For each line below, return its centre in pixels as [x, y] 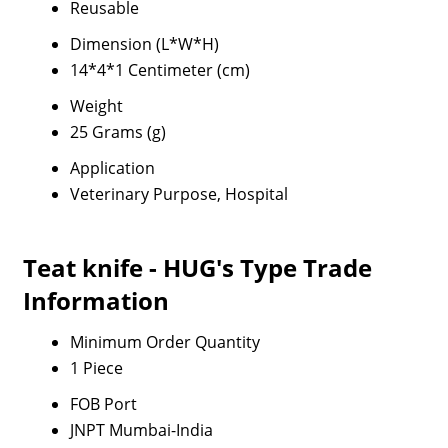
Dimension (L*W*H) [144, 44]
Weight [96, 106]
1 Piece [96, 368]
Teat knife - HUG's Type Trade [197, 267]
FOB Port [103, 404]
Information [95, 300]
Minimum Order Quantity [164, 342]
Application [112, 168]
